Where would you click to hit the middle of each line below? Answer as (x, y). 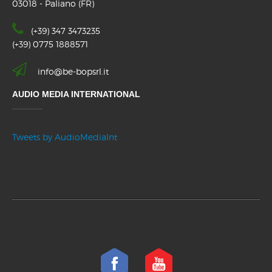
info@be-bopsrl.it (73, 72)
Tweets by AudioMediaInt (65, 137)
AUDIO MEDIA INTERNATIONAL (76, 94)
